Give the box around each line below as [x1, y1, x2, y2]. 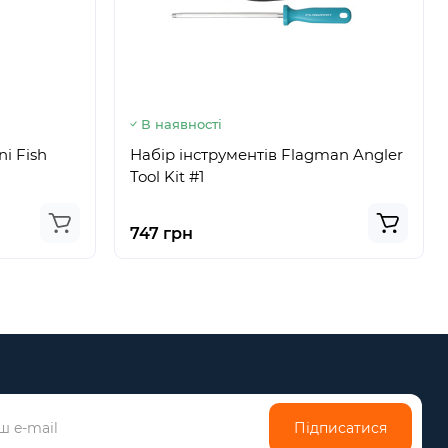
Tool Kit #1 [129, 167, 204, 186]
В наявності [140, 116, 222, 132]
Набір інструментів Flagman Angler [129, 145, 403, 164]
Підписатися [294, 419, 388, 437]
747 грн [129, 224, 193, 243]
